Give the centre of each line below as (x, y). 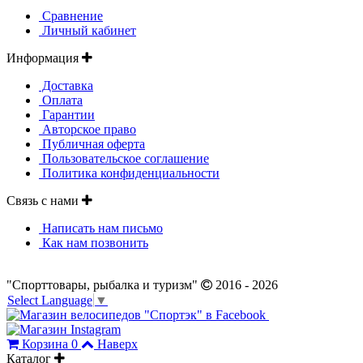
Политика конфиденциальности (129, 173)
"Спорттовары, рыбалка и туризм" (104, 284)
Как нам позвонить (94, 242)
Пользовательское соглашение (124, 158)
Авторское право (88, 129)
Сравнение (71, 15)
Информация (44, 58)
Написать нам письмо (101, 228)
